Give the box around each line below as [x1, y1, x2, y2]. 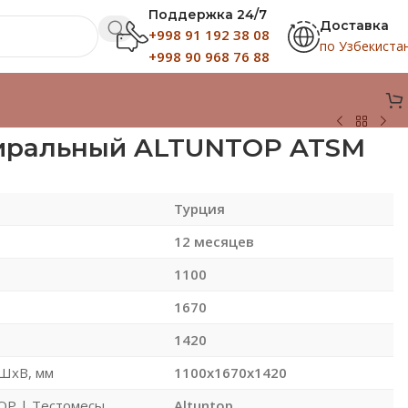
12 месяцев [173, 231, 254, 250]
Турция [173, 199, 225, 218]
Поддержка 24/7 [148, 5, 267, 23]
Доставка [320, 16, 389, 34]
